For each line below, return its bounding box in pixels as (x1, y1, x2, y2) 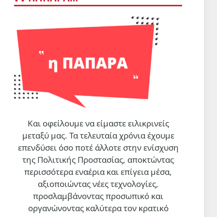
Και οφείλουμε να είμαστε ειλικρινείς (27, 117, 169, 129)
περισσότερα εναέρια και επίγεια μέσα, (24, 166, 172, 177)
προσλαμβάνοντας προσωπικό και (33, 190, 163, 201)
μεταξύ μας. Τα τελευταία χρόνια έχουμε (22, 129, 174, 141)
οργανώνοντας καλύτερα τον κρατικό (28, 202, 169, 214)
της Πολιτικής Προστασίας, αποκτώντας (22, 154, 174, 165)
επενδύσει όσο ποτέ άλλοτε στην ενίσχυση (17, 141, 179, 153)
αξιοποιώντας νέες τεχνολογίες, (38, 178, 158, 189)
